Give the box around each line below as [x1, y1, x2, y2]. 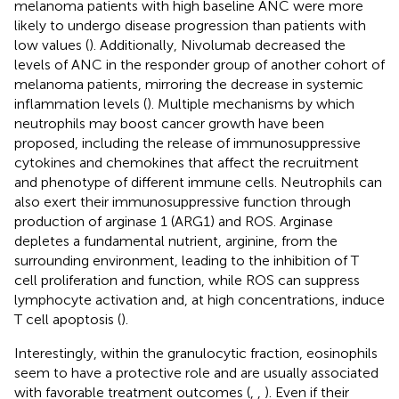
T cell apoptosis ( [14, 310, 121, 328]
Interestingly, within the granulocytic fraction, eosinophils [14, 344, 378, 362]
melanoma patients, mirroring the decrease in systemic [14, 75, 363, 93]
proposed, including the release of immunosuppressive [14, 134, 361, 151]
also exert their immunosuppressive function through [14, 192, 351, 210]
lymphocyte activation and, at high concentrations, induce [14, 290, 385, 308]
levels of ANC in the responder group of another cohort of [14, 55, 385, 73]
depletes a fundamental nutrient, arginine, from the [14, 232, 338, 249]
